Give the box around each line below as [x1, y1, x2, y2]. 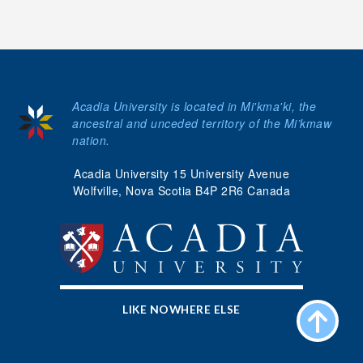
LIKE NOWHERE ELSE [122, 302, 241, 317]
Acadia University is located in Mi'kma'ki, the [72, 98, 316, 114]
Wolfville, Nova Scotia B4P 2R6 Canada [72, 182, 291, 199]
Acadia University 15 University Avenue [74, 165, 289, 181]
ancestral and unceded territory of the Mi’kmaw [72, 115, 331, 131]
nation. [72, 132, 110, 148]
